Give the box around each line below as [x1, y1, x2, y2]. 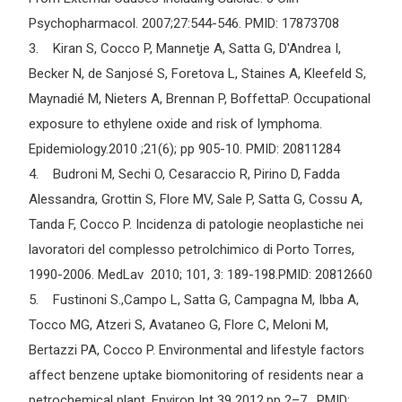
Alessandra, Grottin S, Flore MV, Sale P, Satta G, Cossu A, [29, 191, 363, 208]
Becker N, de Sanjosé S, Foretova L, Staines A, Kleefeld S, [29, 66, 366, 83]
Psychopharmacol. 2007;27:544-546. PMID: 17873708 [29, 15, 339, 32]
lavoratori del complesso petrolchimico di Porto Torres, [29, 241, 354, 258]
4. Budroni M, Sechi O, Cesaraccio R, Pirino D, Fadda [29, 166, 340, 183]
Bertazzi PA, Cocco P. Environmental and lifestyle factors [29, 342, 364, 359]
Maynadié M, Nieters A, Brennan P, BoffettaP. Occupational [29, 91, 371, 108]
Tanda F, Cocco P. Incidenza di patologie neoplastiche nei [29, 216, 363, 233]
